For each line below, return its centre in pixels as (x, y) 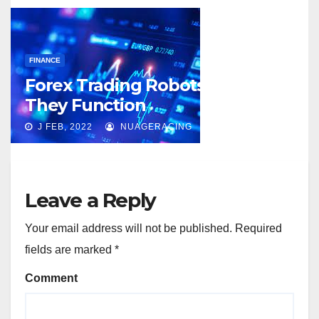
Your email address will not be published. (129, 228)
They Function (85, 105)
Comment (51, 278)
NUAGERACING (155, 127)
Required (257, 228)
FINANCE (45, 60)
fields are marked (70, 250)
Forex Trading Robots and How (155, 85)
